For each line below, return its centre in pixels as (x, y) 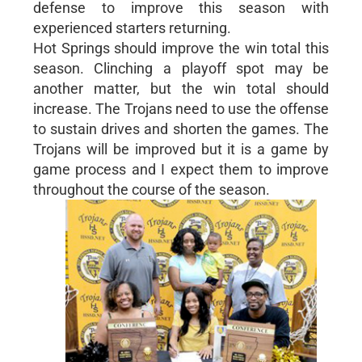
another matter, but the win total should (181, 88)
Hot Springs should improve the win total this (181, 48)
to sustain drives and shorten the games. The (181, 128)
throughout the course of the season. (151, 189)
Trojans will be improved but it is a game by (181, 149)
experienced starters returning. (132, 27)
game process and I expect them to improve (181, 169)
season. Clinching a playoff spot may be (181, 68)
